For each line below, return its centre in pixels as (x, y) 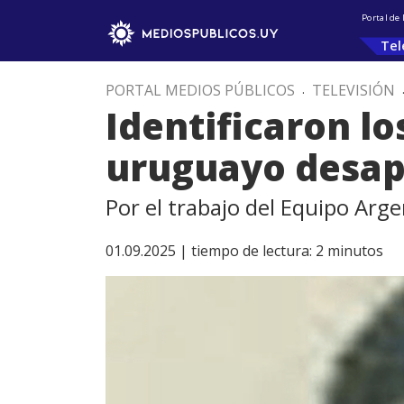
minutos (355, 251)
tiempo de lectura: (252, 251)
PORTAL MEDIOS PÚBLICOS (200, 90)
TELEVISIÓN (353, 90)
